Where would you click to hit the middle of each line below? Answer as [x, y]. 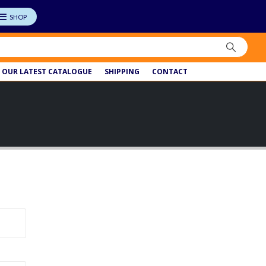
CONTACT [170, 72]
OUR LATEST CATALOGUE [47, 72]
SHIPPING [122, 72]
